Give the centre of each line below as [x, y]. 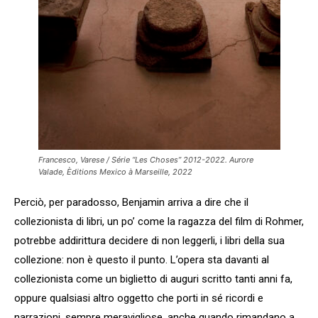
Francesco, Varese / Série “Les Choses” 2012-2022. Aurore [146, 159]
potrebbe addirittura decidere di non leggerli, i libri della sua [149, 240]
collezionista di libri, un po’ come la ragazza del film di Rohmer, [159, 221]
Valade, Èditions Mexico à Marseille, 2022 [115, 171]
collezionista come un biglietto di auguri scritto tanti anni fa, [153, 279]
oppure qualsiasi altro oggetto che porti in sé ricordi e [139, 298]
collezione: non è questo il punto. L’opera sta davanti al [142, 259]
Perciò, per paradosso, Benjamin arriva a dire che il [131, 202]
